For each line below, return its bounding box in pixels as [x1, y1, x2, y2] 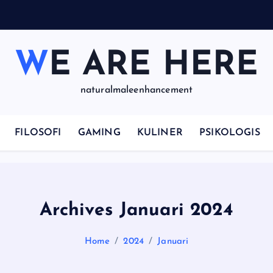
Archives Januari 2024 [40, 201, 233, 220]
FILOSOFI [15, 128, 62, 138]
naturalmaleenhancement [80, 85, 193, 95]
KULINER [136, 128, 183, 138]
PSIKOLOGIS [199, 128, 260, 138]
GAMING [77, 128, 121, 138]
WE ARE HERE [48, 49, 259, 83]
